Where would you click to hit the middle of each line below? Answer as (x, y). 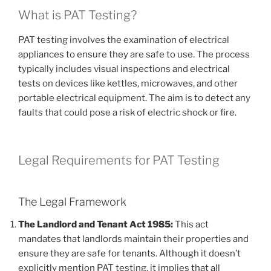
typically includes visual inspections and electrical (124, 69)
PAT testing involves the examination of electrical (124, 40)
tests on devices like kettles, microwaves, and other (128, 83)
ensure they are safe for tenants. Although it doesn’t (129, 253)
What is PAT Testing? (77, 15)
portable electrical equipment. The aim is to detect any (134, 98)
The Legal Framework (72, 201)
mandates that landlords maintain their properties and (133, 239)
